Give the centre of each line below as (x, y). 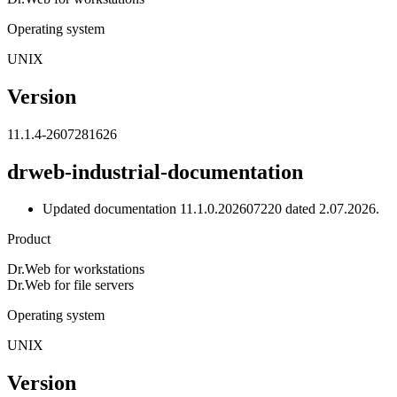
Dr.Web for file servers (70, 285)
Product (29, 239)
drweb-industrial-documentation (155, 171)
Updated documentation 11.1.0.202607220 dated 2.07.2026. (211, 209)
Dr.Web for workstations (76, 269)
